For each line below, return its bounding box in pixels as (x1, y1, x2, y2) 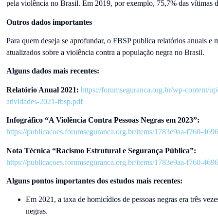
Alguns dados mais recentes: (6, 67, 99, 75)
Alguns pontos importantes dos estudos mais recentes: (6, 177, 182, 185)
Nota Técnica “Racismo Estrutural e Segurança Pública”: (6, 146, 196, 155)
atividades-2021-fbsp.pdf (6, 97, 83, 106)
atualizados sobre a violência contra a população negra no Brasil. (6, 48, 204, 57)
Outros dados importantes (6, 18, 92, 26)
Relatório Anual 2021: (6, 85, 81, 94)
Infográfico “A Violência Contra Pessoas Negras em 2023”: (6, 116, 200, 125)
